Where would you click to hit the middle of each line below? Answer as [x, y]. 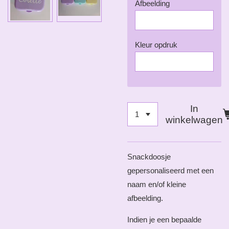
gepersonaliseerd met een [170, 171]
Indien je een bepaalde [164, 220]
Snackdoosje [149, 157]
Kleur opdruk [156, 44]
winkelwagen [194, 120]
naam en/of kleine [157, 185]
